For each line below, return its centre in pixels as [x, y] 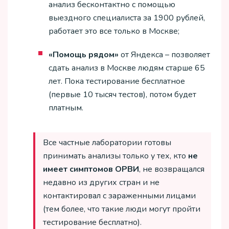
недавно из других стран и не [101, 183]
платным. [66, 108]
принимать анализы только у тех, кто [116, 156]
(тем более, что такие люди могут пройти [122, 209]
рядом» [104, 55]
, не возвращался [172, 169]
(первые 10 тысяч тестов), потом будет [122, 95]
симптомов [91, 169]
